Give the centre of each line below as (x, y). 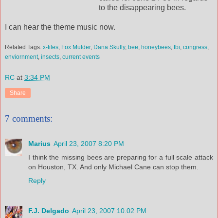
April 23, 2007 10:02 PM (109, 210)
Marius (39, 143)
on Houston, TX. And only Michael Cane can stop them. (113, 167)
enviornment (21, 57)
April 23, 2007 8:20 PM (89, 143)
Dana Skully (109, 47)
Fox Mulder (76, 47)
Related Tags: (24, 47)
